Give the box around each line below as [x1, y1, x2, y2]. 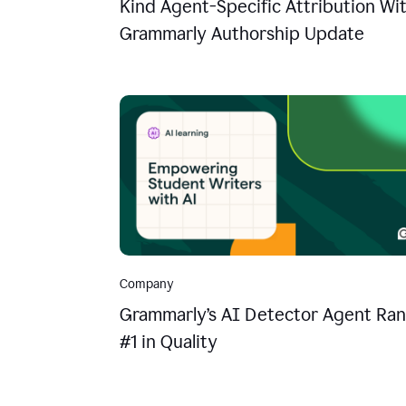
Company [120, 275, 173, 292]
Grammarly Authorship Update [120, 22, 364, 44]
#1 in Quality [120, 330, 217, 353]
